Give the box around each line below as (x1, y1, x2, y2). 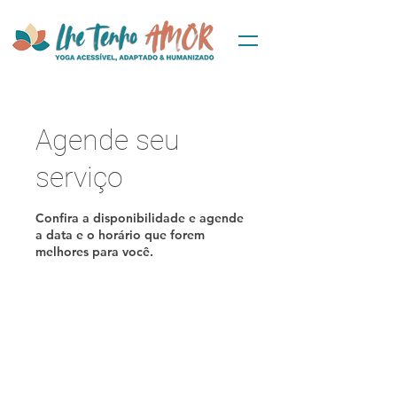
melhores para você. (35, 244, 153, 260)
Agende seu (35, 123, 180, 157)
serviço (35, 160, 123, 194)
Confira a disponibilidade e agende (35, 210, 244, 226)
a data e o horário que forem (35, 227, 205, 243)
